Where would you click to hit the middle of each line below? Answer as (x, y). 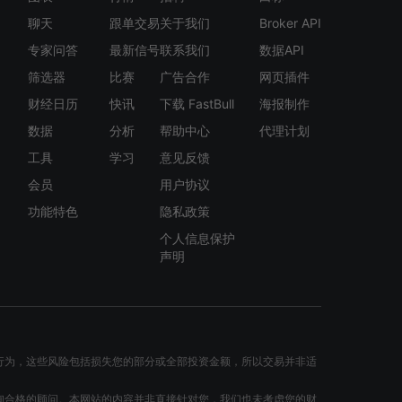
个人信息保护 (197, 238)
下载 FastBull (197, 104)
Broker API (290, 23)
